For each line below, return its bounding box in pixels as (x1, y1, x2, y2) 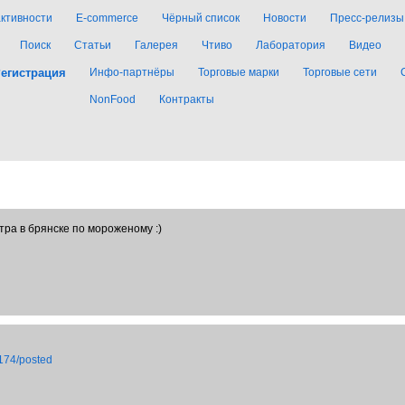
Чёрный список (162, 12, 240, 24)
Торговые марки (198, 66, 279, 79)
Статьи (74, 39, 111, 52)
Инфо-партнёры (89, 66, 174, 79)
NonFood (89, 93, 136, 106)
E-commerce (76, 12, 138, 24)
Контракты (159, 93, 214, 106)
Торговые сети (303, 66, 377, 79)
